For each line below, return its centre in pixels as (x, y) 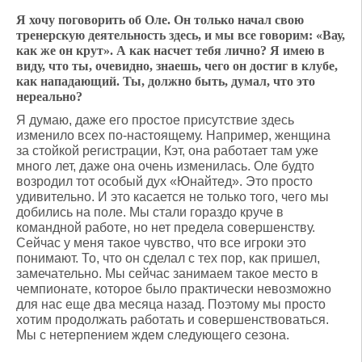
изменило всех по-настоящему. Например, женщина (173, 135)
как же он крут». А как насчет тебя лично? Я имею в (170, 51)
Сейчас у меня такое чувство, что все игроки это (161, 243)
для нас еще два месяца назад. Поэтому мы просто (171, 304)
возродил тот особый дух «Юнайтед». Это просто (164, 181)
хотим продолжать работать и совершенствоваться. (173, 320)
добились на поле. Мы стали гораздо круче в (150, 212)
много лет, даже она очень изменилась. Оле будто (165, 166)
